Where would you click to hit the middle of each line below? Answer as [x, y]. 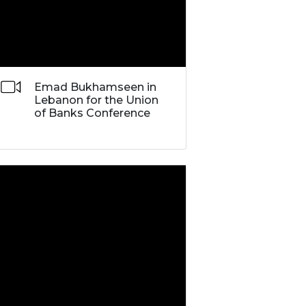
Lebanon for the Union [96, 100]
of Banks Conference [92, 113]
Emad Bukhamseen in [95, 87]
